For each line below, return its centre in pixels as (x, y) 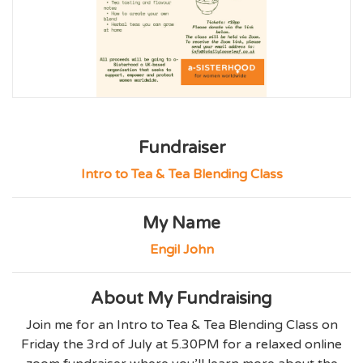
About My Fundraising (181, 299)
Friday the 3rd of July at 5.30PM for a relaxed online (181, 345)
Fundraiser (181, 148)
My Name (181, 224)
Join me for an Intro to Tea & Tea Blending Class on (181, 325)
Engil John (181, 250)
